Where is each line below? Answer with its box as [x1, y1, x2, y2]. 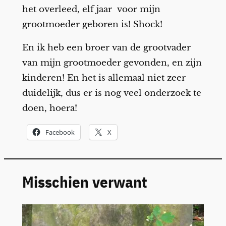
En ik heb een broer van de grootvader [22, 42, 191, 53]
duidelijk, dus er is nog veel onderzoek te [22, 88, 201, 99]
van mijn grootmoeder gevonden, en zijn [22, 58, 202, 69]
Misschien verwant [22, 172, 147, 193]
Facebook [45, 128, 75, 137]
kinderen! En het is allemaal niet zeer [22, 73, 186, 84]
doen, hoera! [22, 103, 77, 114]
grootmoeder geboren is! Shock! [22, 19, 162, 30]
